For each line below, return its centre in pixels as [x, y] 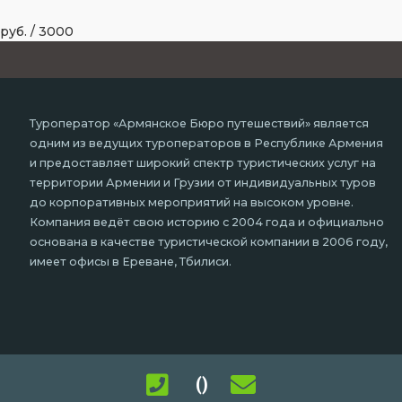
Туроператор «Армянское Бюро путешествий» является [199, 124]
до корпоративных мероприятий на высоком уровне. [192, 203]
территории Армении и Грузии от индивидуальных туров [203, 183]
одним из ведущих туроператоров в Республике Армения [206, 144]
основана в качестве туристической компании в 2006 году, [209, 242]
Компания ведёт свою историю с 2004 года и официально [207, 223]
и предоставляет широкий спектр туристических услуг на [203, 163]
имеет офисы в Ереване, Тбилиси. [131, 262]
